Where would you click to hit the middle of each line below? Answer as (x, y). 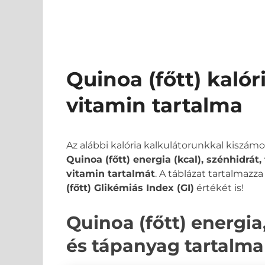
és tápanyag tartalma (165, 246)
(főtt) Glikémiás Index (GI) (130, 188)
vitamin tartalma (154, 105)
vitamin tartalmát (111, 174)
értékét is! (219, 188)
